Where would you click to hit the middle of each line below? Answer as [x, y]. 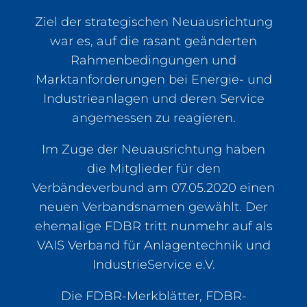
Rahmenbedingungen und [153, 60]
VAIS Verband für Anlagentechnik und [153, 245]
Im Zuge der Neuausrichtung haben [153, 149]
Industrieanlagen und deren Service [153, 98]
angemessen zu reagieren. [153, 118]
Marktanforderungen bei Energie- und [153, 79]
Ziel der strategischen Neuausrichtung [153, 22]
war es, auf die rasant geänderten [153, 41]
